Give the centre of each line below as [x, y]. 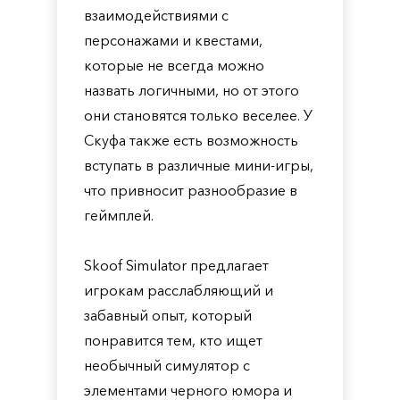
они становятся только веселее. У [198, 115]
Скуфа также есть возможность [191, 140]
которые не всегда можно [174, 65]
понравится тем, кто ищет [173, 340]
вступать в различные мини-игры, [199, 165]
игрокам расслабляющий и [179, 290]
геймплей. [119, 215]
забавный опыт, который [168, 315]
